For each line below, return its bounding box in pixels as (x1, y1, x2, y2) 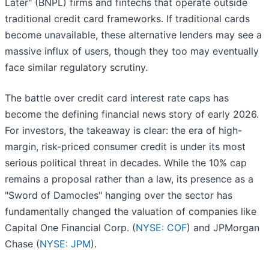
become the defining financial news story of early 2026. (5, 108, 259, 121)
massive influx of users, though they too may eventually (5, 45, 259, 58)
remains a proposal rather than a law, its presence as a (5, 173, 253, 186)
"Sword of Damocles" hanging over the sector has (5, 189, 232, 202)
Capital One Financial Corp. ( (5, 222, 136, 234)
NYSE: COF (136, 222, 187, 234)
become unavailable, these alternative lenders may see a (5, 29, 262, 41)
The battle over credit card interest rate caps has (5, 92, 229, 104)
